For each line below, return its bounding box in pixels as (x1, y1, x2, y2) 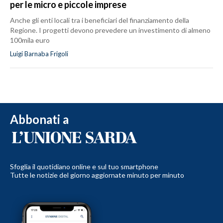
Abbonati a (10, 111, 69, 126)
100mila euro (10, 35, 50, 44)
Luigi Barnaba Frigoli (10, 49, 68, 58)
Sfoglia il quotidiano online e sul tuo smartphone (10, 162, 158, 171)
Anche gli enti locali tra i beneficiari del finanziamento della (10, 15, 189, 24)
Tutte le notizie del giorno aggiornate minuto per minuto (10, 170, 184, 179)
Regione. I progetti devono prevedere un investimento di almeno (10, 25, 211, 34)
